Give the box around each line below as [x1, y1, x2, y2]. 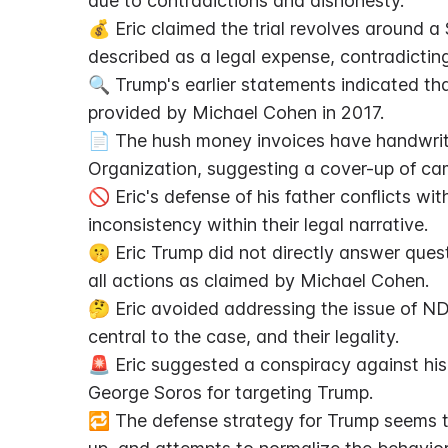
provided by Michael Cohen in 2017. [88, 102, 384, 123]
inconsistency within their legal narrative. [88, 214, 428, 235]
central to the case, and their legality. [88, 326, 399, 347]
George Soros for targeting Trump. [88, 382, 373, 403]
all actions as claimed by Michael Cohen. [88, 270, 429, 291]
